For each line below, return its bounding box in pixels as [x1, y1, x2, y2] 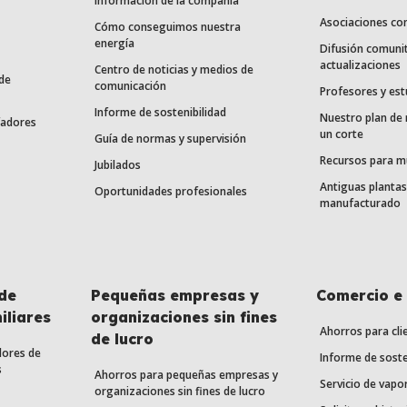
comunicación [94, 78, 166, 94]
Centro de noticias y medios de [94, 62, 253, 78]
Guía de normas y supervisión [94, 131, 246, 147]
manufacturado [320, 195, 402, 212]
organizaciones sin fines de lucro [94, 383, 265, 400]
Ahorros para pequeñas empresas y [94, 367, 278, 383]
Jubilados [94, 157, 141, 174]
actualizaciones [320, 57, 402, 74]
